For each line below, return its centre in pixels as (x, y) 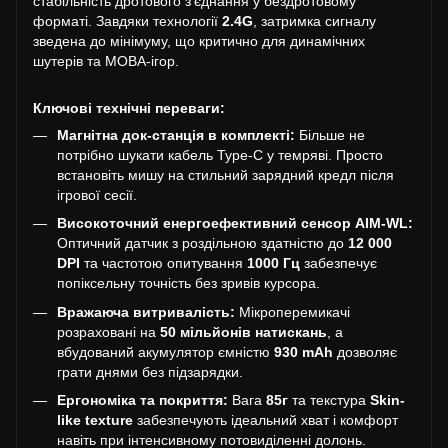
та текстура (329, 400)
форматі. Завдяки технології (127, 21)
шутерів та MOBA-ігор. (106, 61)
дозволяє (365, 351)
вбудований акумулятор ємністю (165, 351)
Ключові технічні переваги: (129, 108)
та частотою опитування (163, 263)
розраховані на (108, 331)
